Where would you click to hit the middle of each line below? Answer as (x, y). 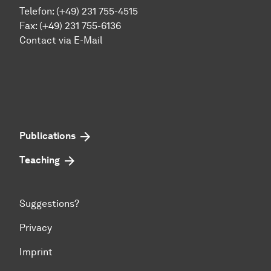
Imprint (36, 252)
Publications (47, 136)
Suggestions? (49, 204)
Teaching (40, 160)
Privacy (36, 228)
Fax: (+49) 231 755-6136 (70, 26)
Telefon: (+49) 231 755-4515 (79, 11)
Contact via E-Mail (61, 41)
